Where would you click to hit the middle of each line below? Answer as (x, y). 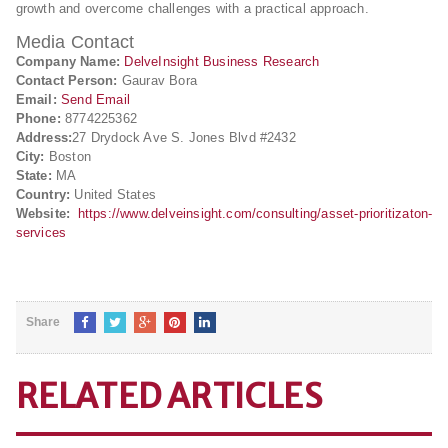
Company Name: (68, 61)
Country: (43, 194)
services (41, 232)
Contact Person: (66, 80)
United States (113, 194)
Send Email (96, 99)
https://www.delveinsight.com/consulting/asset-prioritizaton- (255, 213)
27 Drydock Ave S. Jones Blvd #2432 (184, 137)
